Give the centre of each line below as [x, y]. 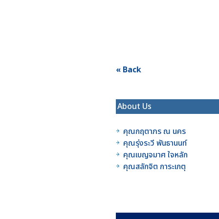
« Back [129, 70]
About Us [134, 107]
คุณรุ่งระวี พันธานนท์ [155, 143]
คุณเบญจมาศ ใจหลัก [155, 155]
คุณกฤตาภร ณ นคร [154, 131]
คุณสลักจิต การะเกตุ [154, 167]
